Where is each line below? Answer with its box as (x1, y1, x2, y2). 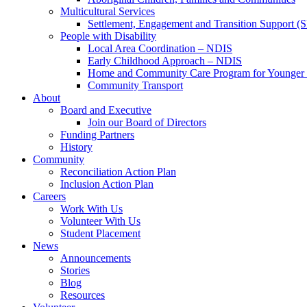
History (60, 141, 93, 153)
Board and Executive (60, 104, 151, 116)
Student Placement (60, 228, 140, 239)
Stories (60, 265, 90, 276)
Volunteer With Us (60, 215, 140, 227)
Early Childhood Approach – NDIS (88, 55, 242, 66)
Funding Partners (60, 129, 134, 140)
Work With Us (60, 203, 123, 214)
